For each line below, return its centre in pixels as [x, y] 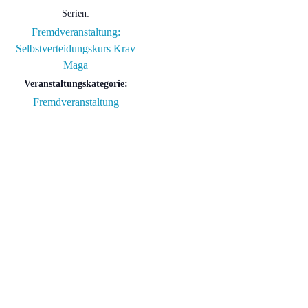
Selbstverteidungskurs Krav [76, 49]
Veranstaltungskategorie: [76, 84]
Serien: [76, 14]
